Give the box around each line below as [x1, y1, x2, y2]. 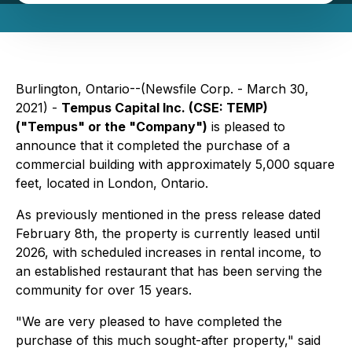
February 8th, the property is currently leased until [16, 225, 320, 241]
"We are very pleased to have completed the [16, 313, 282, 329]
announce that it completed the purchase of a [16, 137, 290, 153]
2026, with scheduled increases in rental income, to [16, 244, 321, 260]
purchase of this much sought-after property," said [16, 332, 321, 348]
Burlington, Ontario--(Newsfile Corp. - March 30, [16, 81, 309, 97]
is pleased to [207, 119, 285, 134]
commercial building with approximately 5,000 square [16, 156, 335, 172]
